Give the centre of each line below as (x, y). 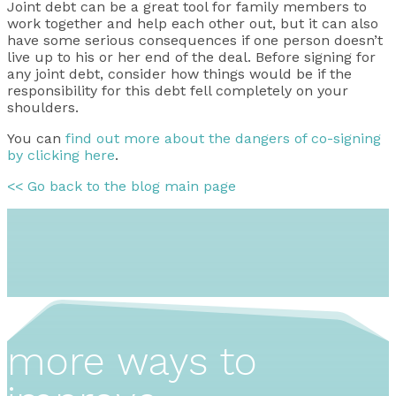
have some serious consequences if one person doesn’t (195, 41)
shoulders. (43, 108)
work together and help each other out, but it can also (193, 24)
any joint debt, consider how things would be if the (179, 74)
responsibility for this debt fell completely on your (178, 91)
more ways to (132, 362)
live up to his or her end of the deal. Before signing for (191, 57)
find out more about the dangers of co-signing (223, 139)
